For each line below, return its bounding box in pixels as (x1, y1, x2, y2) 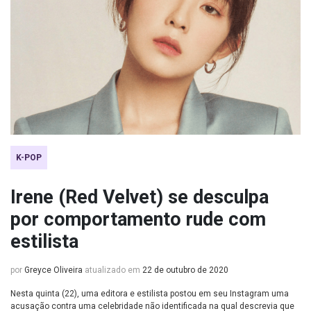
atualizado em (83, 265, 142, 275)
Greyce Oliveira (24, 265, 83, 275)
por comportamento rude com (10, 208, 266, 230)
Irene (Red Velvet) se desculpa (10, 186, 269, 208)
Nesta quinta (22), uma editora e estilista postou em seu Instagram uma (10, 289, 289, 299)
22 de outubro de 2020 (142, 265, 228, 275)
